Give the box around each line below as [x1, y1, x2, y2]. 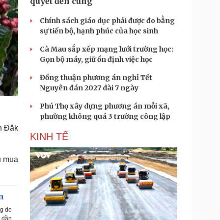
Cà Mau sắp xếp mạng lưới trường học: [40, 45, 173, 54]
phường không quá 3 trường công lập [40, 112, 170, 121]
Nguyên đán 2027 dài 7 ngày [40, 83, 138, 92]
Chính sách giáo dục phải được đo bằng [40, 16, 175, 25]
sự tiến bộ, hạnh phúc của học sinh [40, 27, 158, 35]
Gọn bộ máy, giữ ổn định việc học [40, 55, 153, 64]
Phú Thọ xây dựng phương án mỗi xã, [40, 102, 169, 110]
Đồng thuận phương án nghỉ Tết [40, 73, 152, 82]
